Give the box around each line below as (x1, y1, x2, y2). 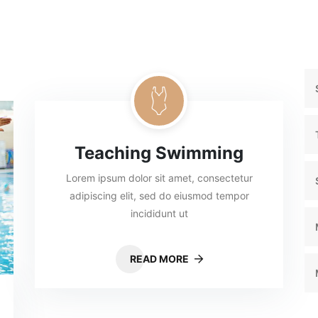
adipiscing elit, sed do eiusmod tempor (69, 190, 249, 202)
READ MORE (129, 253, 191, 265)
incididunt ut (130, 207, 188, 219)
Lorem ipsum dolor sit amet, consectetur (65, 172, 253, 184)
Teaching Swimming (75, 143, 243, 163)
